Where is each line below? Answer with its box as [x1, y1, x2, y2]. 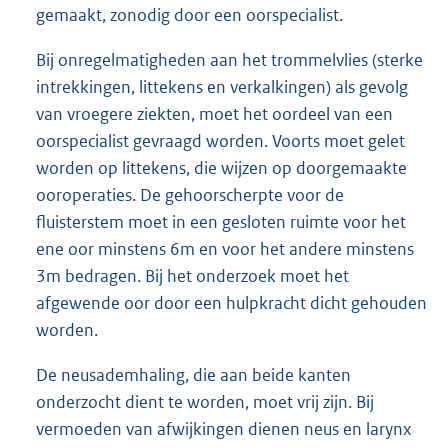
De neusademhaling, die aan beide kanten [36, 363, 351, 386]
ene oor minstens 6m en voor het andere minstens [36, 237, 414, 260]
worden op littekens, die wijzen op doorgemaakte [36, 156, 407, 179]
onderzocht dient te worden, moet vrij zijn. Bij [36, 390, 374, 413]
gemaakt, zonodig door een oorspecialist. [36, 3, 343, 26]
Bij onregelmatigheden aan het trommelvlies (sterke [36, 48, 423, 71]
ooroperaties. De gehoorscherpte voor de [36, 183, 344, 206]
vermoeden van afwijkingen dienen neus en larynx [36, 417, 412, 440]
